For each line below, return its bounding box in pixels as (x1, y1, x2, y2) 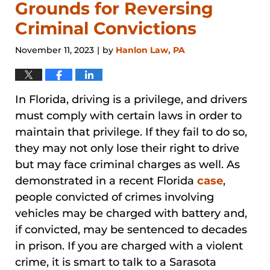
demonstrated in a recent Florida (15, 174, 197, 188)
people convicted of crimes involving (15, 190, 214, 204)
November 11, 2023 (15, 45, 94, 56)
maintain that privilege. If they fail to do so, (15, 125, 247, 139)
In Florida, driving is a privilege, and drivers (15, 93, 247, 107)
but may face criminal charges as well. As (15, 158, 240, 172)
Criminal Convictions (15, 17, 196, 39)
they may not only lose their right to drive (15, 142, 239, 155)
